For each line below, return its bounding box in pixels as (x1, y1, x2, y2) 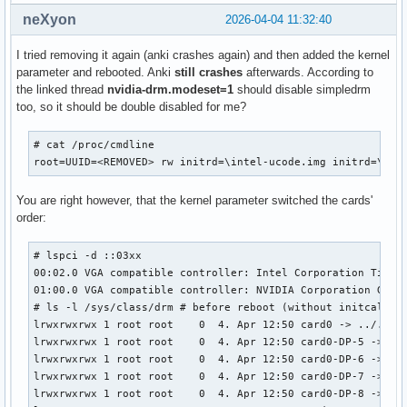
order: (16, 210, 46, 224)
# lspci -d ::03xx (34, 249, 143, 261)
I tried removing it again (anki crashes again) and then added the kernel (16, 47, 390, 62)
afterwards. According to (243, 65, 373, 79)
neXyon (23, 11, 76, 27)
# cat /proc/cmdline (34, 138, 155, 150)
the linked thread (16, 82, 107, 96)
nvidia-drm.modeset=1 (107, 82, 233, 96)
